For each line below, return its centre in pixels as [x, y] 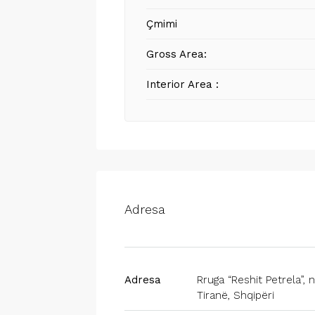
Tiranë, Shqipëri [235, 295]
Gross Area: [177, 54]
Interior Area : [183, 84]
